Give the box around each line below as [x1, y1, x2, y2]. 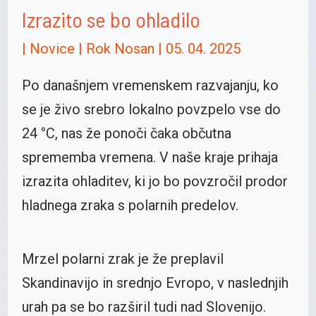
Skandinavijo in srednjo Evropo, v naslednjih [21, 274, 288, 292]
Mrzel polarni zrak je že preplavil [21, 250, 224, 268]
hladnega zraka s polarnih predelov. [21, 196, 238, 214]
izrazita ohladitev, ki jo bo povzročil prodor [21, 172, 288, 190]
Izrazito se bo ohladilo [21, 6, 200, 32]
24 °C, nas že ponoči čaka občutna [21, 124, 231, 142]
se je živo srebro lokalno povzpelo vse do [21, 100, 281, 118]
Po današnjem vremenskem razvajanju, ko [21, 76, 279, 94]
